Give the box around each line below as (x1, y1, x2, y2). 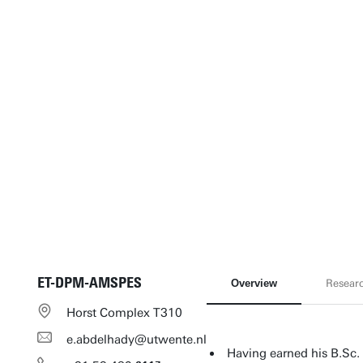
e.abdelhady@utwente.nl (66, 332, 207, 347)
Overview (230, 277, 277, 289)
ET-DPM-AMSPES (36, 274, 142, 292)
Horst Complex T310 (66, 305, 182, 320)
